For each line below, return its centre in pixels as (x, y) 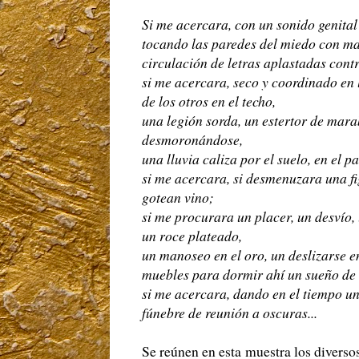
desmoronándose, (192, 140)
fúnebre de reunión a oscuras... (230, 313)
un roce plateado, (194, 236)
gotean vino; (180, 198)
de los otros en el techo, (211, 101)
